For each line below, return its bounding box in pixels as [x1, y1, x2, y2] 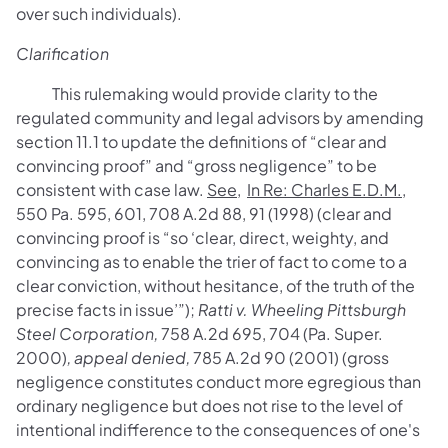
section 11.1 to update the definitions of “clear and [16, 131, 387, 152]
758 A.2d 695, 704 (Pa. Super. [158, 323, 383, 344]
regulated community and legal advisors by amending [16, 107, 424, 128]
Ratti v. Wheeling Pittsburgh [198, 299, 406, 320]
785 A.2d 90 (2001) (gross [190, 347, 389, 368]
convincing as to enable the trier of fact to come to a [16, 251, 407, 272]
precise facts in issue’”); [16, 299, 198, 320]
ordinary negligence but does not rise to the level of [16, 395, 403, 416]
